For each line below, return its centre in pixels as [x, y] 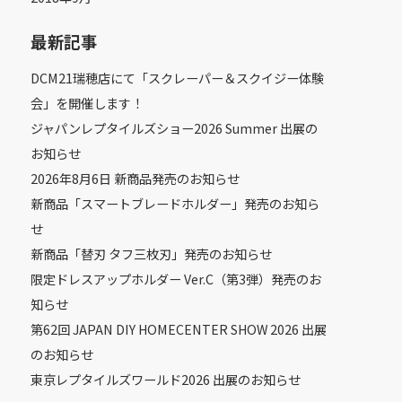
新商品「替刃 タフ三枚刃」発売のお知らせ [151, 254]
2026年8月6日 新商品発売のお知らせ [135, 179]
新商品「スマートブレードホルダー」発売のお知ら [175, 204]
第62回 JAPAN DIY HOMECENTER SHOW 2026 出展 [179, 329]
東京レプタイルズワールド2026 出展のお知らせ [166, 380]
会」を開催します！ [87, 103]
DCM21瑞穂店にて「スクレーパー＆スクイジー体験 [177, 78]
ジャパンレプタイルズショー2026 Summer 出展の [174, 128]
